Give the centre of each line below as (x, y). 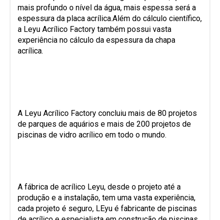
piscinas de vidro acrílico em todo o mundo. (92, 135)
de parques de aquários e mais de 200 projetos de (104, 124)
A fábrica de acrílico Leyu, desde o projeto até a (99, 187)
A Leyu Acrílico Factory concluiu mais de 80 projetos (107, 113)
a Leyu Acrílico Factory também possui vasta (95, 29)
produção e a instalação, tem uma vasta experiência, (107, 197)
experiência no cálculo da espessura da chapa (96, 40)
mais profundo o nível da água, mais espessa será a (107, 7)
